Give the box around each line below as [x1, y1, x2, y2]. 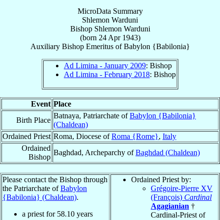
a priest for [22, 209, 57, 218]
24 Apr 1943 [98, 33, 138, 42]
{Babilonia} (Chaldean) [2, 192, 77, 201]
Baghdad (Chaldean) [136, 148, 200, 157]
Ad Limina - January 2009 [64, 61, 146, 70]
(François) [151, 192, 184, 201]
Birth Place [16, 115, 51, 124]
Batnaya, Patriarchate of [54, 111, 130, 120]
